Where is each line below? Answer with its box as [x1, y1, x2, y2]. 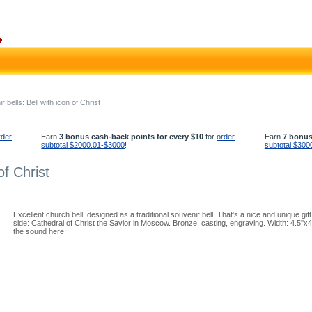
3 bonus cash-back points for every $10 [59, 132, 204, 141]
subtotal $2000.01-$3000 [41, 141, 125, 149]
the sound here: [13, 227, 66, 235]
